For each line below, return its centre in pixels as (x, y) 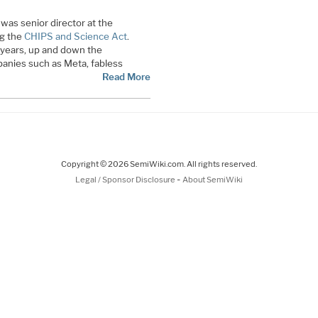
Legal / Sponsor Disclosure (126, 180)
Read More (126, 76)
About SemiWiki (213, 180)
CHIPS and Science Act (75, 36)
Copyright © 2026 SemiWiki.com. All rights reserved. (159, 164)
